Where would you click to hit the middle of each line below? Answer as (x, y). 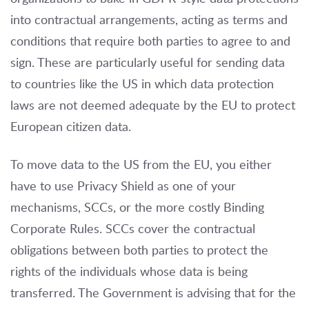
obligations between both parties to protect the (139, 250)
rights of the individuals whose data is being (129, 271)
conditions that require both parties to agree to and (150, 41)
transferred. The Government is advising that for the (153, 293)
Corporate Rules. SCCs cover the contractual (133, 229)
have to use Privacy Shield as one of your (123, 186)
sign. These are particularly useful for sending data (148, 62)
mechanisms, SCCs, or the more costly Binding (137, 207)
